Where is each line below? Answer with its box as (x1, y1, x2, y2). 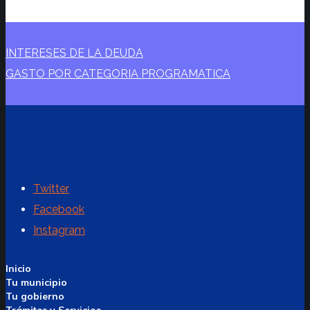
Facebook (33, 203, 84, 217)
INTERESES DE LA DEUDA (6, 46, 143, 60)
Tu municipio (6, 276, 67, 289)
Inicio (6, 262, 31, 275)
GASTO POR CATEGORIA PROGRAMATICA (6, 67, 230, 81)
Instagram (33, 224, 85, 237)
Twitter (33, 182, 69, 196)
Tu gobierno (6, 290, 64, 303)
